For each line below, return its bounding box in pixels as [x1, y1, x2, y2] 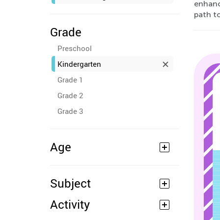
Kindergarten [57, 59, 101, 69]
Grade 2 [57, 90, 83, 100]
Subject [50, 175, 91, 191]
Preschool [57, 43, 92, 53]
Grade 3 [57, 106, 83, 116]
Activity [50, 196, 90, 212]
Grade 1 [57, 75, 83, 84]
